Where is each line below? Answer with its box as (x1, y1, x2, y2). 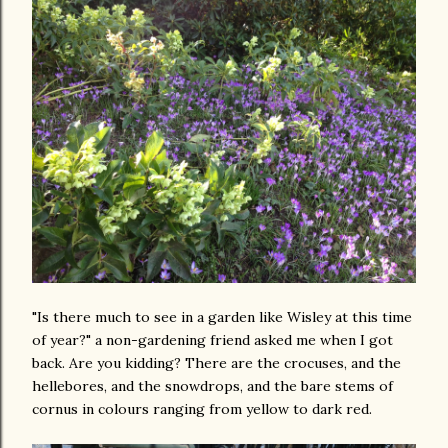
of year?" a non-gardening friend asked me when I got (32, 331, 393, 349)
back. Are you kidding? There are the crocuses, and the (32, 354, 401, 372)
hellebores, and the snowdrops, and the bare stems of (32, 377, 393, 395)
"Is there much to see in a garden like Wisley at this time (32, 308, 412, 326)
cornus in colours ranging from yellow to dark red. (32, 400, 372, 418)
